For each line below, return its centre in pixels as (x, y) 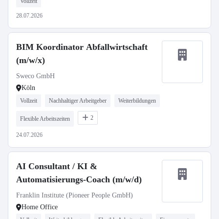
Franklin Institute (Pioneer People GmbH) (75, 195)
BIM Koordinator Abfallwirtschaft (82, 47)
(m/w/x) (31, 60)
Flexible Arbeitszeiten (45, 119)
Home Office (40, 207)
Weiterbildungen (137, 101)
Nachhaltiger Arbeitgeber (78, 101)
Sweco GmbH (35, 76)
